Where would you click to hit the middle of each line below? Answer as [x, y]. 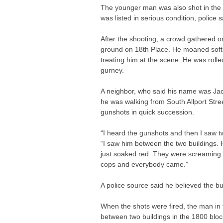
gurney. [112, 70]
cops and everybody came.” [144, 165]
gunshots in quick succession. [147, 112]
